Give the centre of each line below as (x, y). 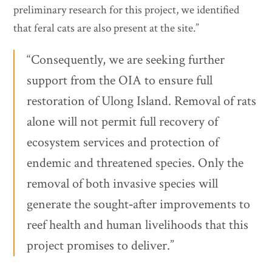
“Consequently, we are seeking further (126, 60)
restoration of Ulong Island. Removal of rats (142, 101)
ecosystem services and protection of (123, 143)
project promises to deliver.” (101, 246)
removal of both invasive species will (123, 184)
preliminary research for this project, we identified (127, 10)
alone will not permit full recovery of (123, 122)
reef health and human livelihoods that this (138, 225)
